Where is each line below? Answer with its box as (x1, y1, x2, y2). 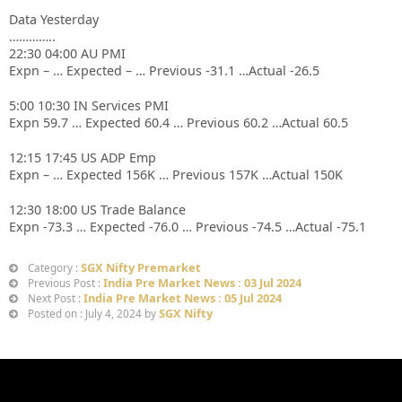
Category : (25, 261, 81, 275)
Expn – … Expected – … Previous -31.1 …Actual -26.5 (9, 62, 319, 79)
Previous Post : (25, 276, 103, 290)
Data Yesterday (9, 11, 99, 28)
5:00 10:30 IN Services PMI (9, 97, 169, 114)
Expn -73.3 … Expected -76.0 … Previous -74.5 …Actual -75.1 (9, 218, 366, 235)
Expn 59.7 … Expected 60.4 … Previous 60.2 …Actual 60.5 (9, 114, 348, 131)
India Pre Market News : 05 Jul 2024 (83, 290, 282, 306)
